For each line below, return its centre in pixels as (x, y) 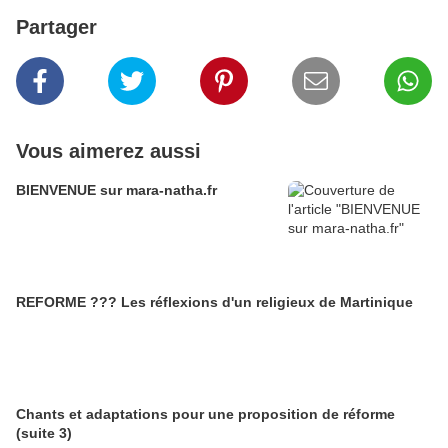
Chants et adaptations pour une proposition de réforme (205, 414)
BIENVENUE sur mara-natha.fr (116, 190)
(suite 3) (44, 433)
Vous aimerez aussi (108, 151)
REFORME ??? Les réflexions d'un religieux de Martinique (214, 302)
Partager (56, 27)
